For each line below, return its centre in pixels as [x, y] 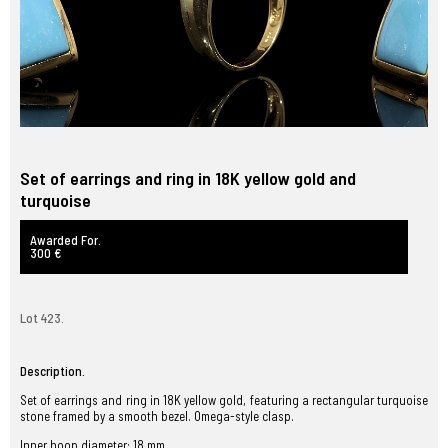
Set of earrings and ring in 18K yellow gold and [188, 178]
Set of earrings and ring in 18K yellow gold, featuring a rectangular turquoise [224, 400]
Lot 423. [42, 318]
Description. [52, 371]
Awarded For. [65, 240]
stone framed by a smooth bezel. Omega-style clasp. [157, 416]
